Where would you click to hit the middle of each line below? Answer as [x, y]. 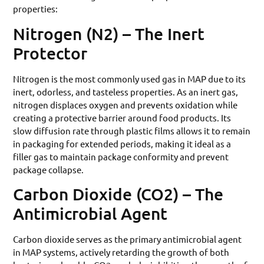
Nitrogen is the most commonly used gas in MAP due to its [130, 78]
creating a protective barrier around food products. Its [122, 117]
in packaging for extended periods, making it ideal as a [122, 143]
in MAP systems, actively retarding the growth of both [121, 252]
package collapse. [49, 169]
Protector [50, 53]
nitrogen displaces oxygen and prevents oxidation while [126, 104]
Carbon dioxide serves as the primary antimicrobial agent [128, 239]
